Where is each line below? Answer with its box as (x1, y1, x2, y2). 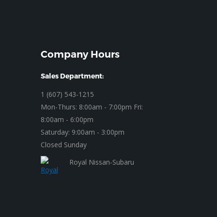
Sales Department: (40, 72, 104, 80)
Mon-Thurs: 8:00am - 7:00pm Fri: (40, 102, 143, 111)
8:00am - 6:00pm (40, 115, 93, 124)
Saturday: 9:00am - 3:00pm (40, 127, 124, 137)
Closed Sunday (40, 140, 87, 149)
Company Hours (40, 48, 120, 60)
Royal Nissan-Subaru (69, 157, 134, 167)
